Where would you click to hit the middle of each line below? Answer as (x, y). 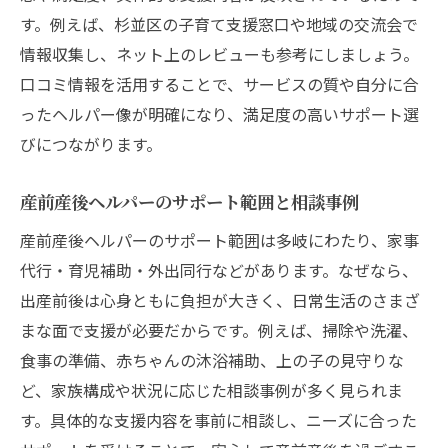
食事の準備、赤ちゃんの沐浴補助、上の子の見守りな (212, 359)
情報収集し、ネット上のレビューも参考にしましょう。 (219, 53)
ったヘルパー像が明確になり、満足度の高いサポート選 (219, 113)
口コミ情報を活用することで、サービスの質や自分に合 (219, 83)
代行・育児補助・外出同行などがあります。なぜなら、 (219, 269)
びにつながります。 (91, 143)
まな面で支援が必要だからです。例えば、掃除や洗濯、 (219, 329)
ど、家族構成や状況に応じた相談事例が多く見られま (211, 389)
